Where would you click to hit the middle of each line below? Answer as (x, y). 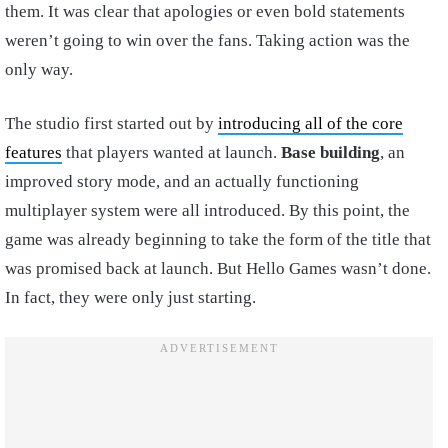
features (33, 152)
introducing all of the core (310, 123)
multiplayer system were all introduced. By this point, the (207, 210)
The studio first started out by (111, 123)
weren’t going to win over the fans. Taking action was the (207, 40)
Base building (330, 152)
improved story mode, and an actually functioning (182, 181)
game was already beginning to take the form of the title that (218, 239)
